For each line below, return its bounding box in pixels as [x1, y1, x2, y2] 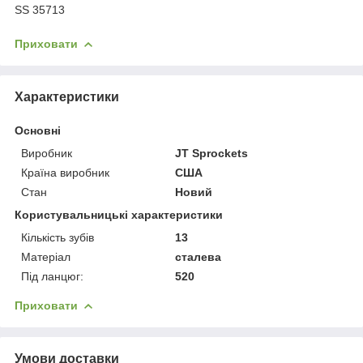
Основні [15, 123, 61, 137]
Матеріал [21, 250, 70, 263]
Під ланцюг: [21, 269, 83, 283]
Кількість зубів [21, 230, 94, 244]
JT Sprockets [175, 146, 249, 160]
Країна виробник [21, 165, 109, 179]
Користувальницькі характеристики [15, 207, 223, 221]
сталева [175, 250, 222, 263]
